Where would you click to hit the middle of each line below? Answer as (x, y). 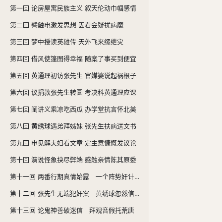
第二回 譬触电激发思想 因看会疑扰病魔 (67, 25)
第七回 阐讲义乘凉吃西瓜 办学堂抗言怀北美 (73, 109)
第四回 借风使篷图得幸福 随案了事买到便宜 (73, 58)
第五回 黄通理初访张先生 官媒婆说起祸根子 (73, 75)
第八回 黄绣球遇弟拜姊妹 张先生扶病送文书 (73, 126)
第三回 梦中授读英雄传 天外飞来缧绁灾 (67, 41)
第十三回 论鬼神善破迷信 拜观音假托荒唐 (72, 210)
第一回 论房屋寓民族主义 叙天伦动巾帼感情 (73, 8)
